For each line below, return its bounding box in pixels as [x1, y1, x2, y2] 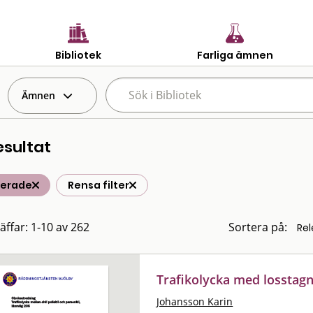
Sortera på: [228, 219, 287, 235]
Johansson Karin [156, 294, 233, 308]
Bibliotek [55, 48, 101, 62]
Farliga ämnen [196, 48, 273, 62]
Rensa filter [68, 178, 129, 192]
